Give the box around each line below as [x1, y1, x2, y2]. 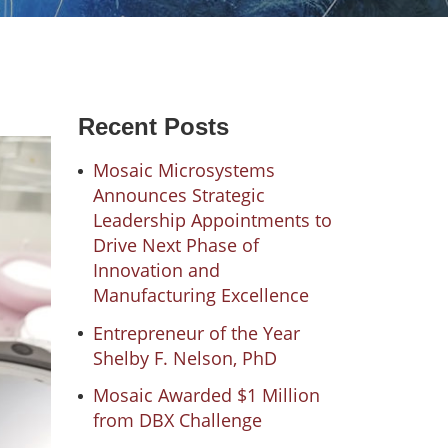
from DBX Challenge [92, 408, 262, 433]
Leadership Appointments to [92, 208, 332, 232]
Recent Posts [77, 113, 229, 140]
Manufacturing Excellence [92, 283, 309, 307]
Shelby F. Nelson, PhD [92, 345, 277, 370]
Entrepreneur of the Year [92, 320, 300, 345]
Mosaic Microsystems [92, 158, 275, 182]
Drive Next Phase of [92, 233, 259, 257]
